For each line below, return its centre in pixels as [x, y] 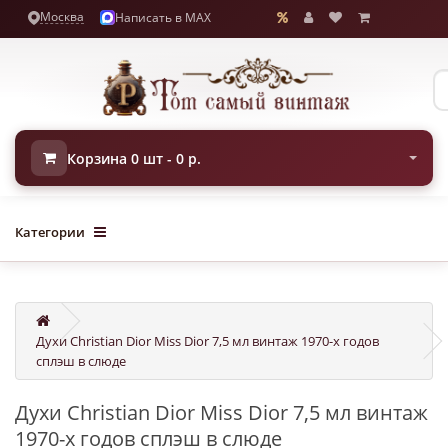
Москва [62, 16]
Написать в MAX [163, 17]
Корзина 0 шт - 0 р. [134, 158]
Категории [50, 232]
